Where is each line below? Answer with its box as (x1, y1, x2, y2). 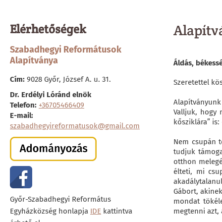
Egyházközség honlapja (10, 207, 90, 216)
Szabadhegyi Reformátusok (10, 44, 121, 55)
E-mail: (10, 111, 33, 120)
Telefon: (10, 101, 37, 110)
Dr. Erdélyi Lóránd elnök (10, 90, 91, 99)
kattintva (101, 207, 132, 216)
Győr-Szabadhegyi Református (10, 195, 111, 204)
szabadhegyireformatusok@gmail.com (10, 121, 140, 130)
